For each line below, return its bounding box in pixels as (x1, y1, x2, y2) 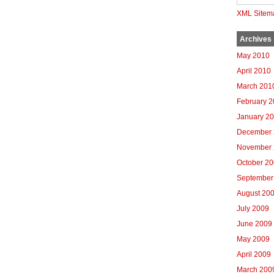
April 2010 (237, 67, 271, 75)
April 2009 (237, 250, 271, 259)
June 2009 (237, 220, 272, 228)
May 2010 (237, 51, 270, 60)
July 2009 (237, 204, 269, 213)
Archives (240, 35, 272, 43)
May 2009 (237, 235, 270, 243)
